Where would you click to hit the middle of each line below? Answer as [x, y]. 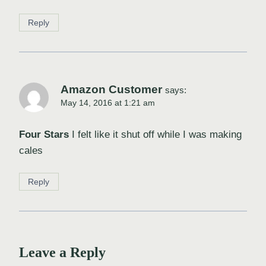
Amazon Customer [111, 90]
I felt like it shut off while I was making [155, 135]
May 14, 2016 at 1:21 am [108, 103]
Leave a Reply [62, 253]
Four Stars [44, 135]
